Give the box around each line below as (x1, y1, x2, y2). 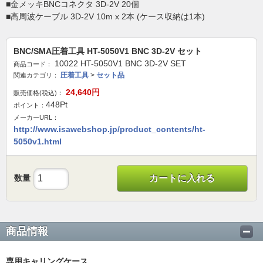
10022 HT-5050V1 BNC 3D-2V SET (55, 59, 186, 68)
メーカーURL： (14, 114, 59, 121)
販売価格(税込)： (14, 89, 63, 96)
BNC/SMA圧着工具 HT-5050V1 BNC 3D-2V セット (14, 46, 202, 56)
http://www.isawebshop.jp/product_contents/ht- (14, 124, 205, 134)
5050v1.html (14, 137, 62, 146)
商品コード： (14, 60, 52, 68)
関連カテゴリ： (14, 72, 59, 79)
